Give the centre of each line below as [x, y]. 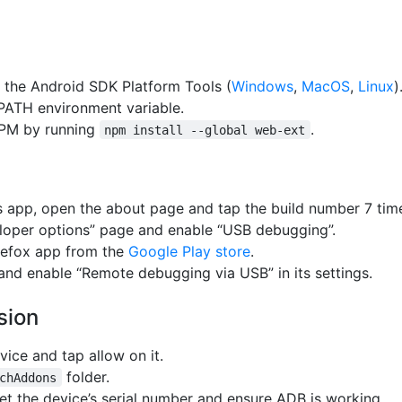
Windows [262, 86]
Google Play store [189, 251]
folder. [85, 376]
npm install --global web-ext [205, 130]
